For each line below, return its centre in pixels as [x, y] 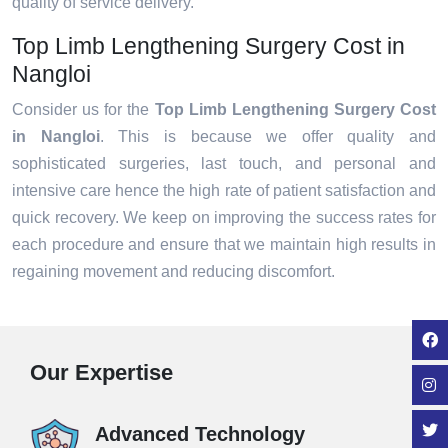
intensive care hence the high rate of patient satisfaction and [224, 191]
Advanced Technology [200, 434]
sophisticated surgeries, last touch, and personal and [224, 164]
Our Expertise [101, 373]
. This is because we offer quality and [267, 137]
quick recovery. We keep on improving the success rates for [224, 218]
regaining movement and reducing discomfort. [175, 272]
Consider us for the [83, 110]
